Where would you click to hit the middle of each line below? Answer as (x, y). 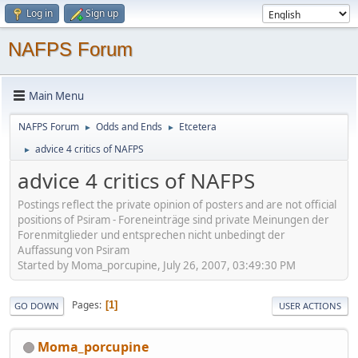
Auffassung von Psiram (74, 250)
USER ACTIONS (310, 305)
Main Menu (56, 95)
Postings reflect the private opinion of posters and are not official (177, 204)
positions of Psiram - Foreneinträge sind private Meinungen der (173, 219)
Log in (40, 13)
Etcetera (198, 127)
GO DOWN (37, 305)
